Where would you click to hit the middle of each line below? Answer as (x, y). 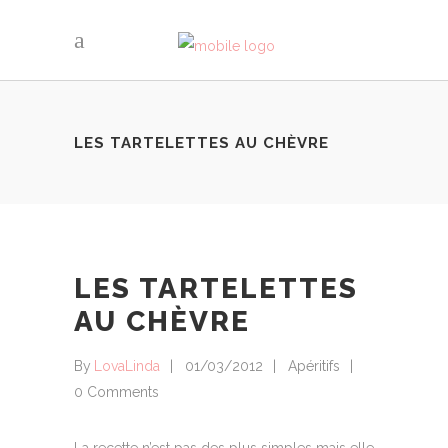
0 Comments (116, 392)
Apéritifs (314, 366)
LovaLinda (127, 366)
